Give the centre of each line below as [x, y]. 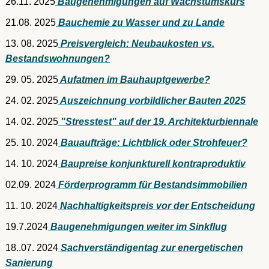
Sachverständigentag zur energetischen [151, 248]
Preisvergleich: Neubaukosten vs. [136, 44]
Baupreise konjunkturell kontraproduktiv [152, 164]
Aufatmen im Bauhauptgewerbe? [134, 80]
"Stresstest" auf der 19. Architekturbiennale [158, 122]
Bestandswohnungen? [58, 59]
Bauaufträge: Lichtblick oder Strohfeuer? [153, 143]
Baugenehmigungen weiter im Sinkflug [138, 227]
